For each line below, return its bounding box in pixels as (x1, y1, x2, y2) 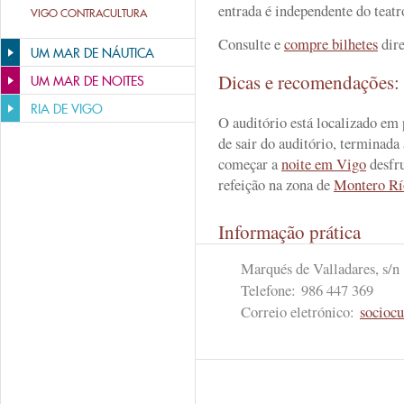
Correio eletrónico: (241, 301, 360, 322)
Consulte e (218, 33, 284, 54)
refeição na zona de (218, 174, 334, 195)
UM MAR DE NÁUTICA (31, 45, 154, 61)
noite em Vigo (281, 153, 366, 174)
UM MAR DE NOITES (31, 73, 144, 89)
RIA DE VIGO (31, 101, 103, 117)
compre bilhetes (284, 33, 378, 54)
